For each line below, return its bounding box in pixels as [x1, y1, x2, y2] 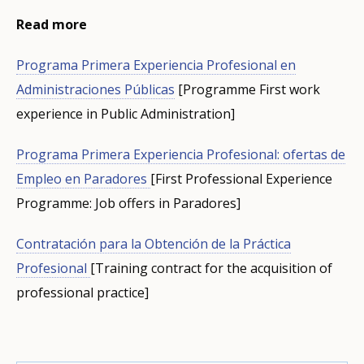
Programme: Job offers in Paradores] [16, 194, 240, 213]
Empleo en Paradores [16, 170, 150, 188]
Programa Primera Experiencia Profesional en [16, 56, 296, 75]
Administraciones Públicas [16, 80, 175, 99]
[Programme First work [175, 80, 320, 99]
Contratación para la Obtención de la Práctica [16, 235, 291, 253]
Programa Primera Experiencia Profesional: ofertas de [16, 145, 345, 164]
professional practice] [16, 284, 149, 302]
